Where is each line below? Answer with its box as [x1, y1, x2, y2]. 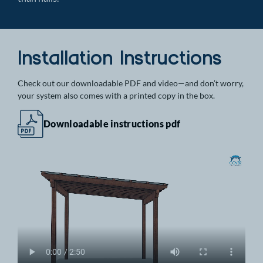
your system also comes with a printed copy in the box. [18, 90, 215, 100]
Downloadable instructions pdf [43, 117, 181, 129]
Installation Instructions [18, 44, 222, 70]
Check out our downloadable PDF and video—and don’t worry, [18, 77, 244, 88]
